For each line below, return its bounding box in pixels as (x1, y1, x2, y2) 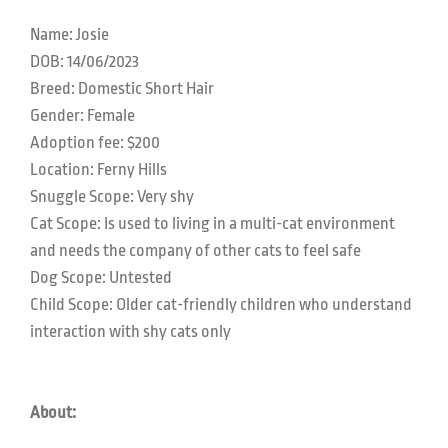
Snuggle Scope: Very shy (30, 187, 194, 206)
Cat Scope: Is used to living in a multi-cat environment (30, 214, 395, 233)
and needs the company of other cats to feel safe (30, 241, 361, 260)
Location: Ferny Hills (30, 160, 167, 179)
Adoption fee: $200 (30, 133, 160, 152)
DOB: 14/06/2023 (30, 52, 139, 71)
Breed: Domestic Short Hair (30, 79, 214, 98)
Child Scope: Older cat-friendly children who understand (30, 295, 412, 314)
